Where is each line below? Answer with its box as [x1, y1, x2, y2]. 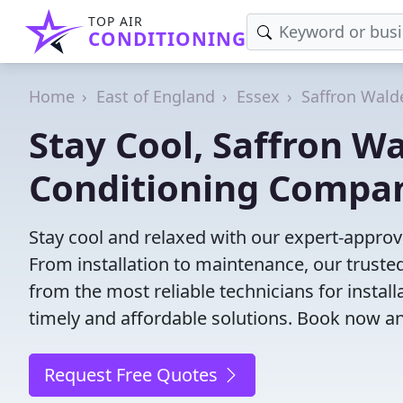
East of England [96, 85, 215, 107]
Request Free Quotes [44, 363, 222, 387]
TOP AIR [88, 13, 143, 30]
